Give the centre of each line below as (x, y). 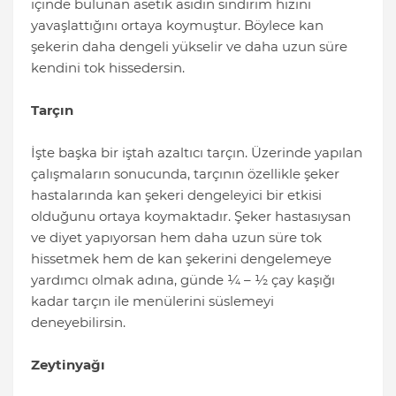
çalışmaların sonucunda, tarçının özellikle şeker (185, 174)
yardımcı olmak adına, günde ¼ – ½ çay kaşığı (183, 280)
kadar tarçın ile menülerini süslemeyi (152, 301)
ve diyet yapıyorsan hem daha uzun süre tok (176, 238)
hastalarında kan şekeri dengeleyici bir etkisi (176, 195)
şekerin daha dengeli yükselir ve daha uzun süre (189, 47)
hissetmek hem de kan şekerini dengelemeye (181, 259)
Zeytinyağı (68, 365)
